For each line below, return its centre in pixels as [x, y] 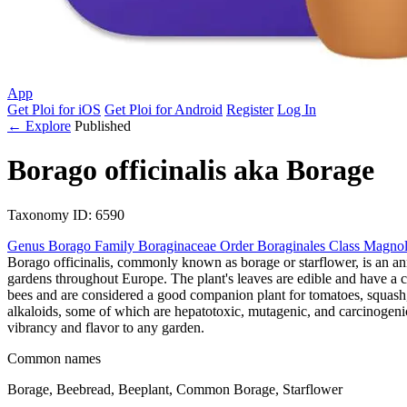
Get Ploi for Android [164, 109]
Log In [297, 109]
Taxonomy [40, 214]
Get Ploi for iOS [54, 109]
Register [250, 109]
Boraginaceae [179, 245]
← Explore [39, 126]
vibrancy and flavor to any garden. [106, 327]
